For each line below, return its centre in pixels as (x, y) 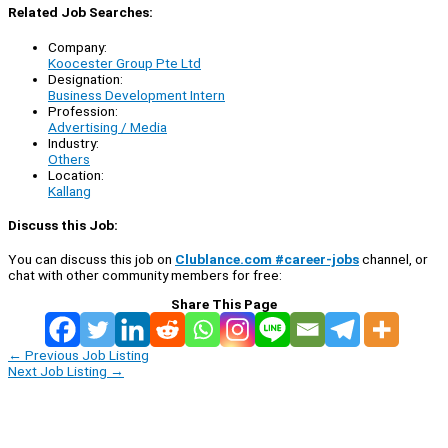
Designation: (85, 78)
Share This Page (224, 303)
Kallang (69, 190)
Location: (76, 174)
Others (69, 158)
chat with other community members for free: (145, 274)
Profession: (83, 110)
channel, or (393, 258)
